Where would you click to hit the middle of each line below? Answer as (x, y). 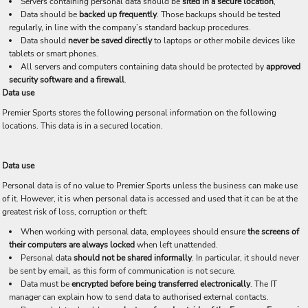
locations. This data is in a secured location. (82, 126)
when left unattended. (177, 245)
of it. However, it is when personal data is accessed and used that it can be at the (150, 199)
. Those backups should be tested (219, 14)
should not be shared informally (133, 258)
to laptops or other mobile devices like (224, 41)
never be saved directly (111, 41)
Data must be (46, 284)
